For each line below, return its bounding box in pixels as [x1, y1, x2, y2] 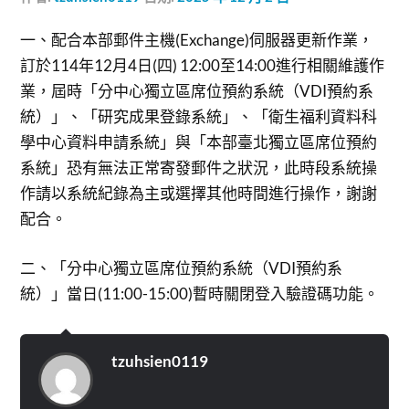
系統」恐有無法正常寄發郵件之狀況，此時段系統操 [20, 158, 378, 177]
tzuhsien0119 [111, 351, 209, 371]
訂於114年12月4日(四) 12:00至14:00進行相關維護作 [20, 56, 385, 75]
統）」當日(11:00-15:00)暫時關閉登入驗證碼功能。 [20, 283, 380, 303]
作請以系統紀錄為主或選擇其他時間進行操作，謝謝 [20, 184, 378, 203]
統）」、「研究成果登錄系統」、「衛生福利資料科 [20, 107, 378, 126]
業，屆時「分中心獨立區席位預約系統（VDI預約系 [20, 81, 374, 100]
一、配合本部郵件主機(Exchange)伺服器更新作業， [20, 30, 374, 49]
